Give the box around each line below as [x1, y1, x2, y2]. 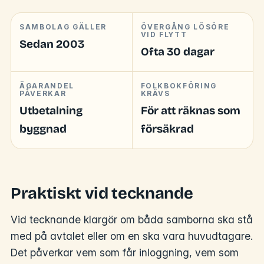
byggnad [19, 122, 67, 136]
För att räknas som [140, 104, 240, 118]
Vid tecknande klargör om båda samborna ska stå [11, 213, 253, 226]
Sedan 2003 [19, 37, 84, 51]
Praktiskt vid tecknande [11, 183, 193, 203]
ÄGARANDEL [19, 82, 74, 91]
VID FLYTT [140, 31, 187, 39]
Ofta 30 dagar [140, 45, 214, 59]
